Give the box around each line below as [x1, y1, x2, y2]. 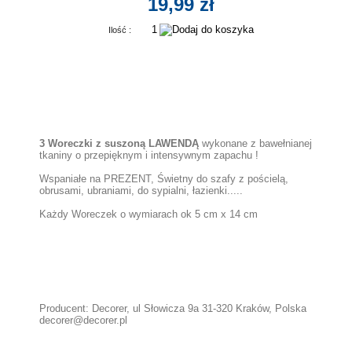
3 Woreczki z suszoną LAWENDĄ [39, 137, 202, 149]
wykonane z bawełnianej [202, 137, 312, 149]
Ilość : [108, 25, 134, 35]
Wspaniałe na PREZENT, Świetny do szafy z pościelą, [39, 173, 288, 185]
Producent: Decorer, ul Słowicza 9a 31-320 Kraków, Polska [39, 302, 306, 314]
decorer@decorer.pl [39, 314, 127, 326]
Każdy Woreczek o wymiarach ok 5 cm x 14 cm [39, 208, 258, 220]
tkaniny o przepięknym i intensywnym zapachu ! [39, 149, 258, 161]
